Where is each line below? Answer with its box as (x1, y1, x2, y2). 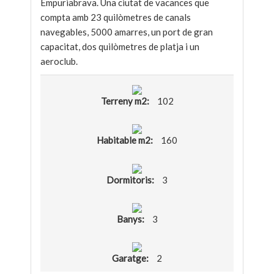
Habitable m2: (97, 135, 155, 146)
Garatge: (112, 253, 150, 264)
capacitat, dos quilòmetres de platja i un (40, 41, 199, 52)
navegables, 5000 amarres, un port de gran (40, 26, 213, 37)
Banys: (116, 213, 146, 224)
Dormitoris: (106, 174, 156, 185)
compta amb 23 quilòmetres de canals (40, 12, 191, 23)
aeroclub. (40, 56, 78, 67)
